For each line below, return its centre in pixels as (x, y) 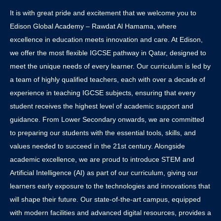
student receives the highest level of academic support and (102, 106)
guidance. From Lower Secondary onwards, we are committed (107, 119)
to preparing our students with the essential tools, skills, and (103, 133)
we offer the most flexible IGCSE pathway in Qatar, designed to (108, 53)
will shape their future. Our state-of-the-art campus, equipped (105, 199)
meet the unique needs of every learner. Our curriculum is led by (110, 66)
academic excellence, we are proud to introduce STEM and (102, 159)
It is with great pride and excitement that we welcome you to (103, 13)
